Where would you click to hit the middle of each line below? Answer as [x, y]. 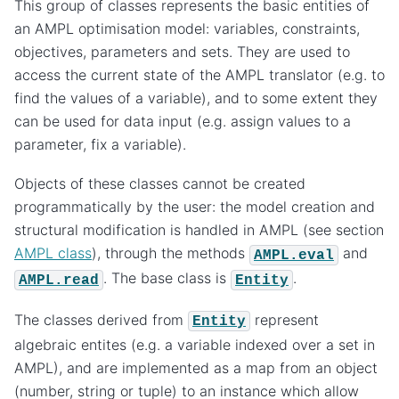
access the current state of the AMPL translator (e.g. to [199, 74]
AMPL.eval [294, 255]
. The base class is [167, 278]
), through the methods [171, 253]
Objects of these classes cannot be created [160, 184]
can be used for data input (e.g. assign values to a [183, 121]
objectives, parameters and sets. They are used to [182, 51]
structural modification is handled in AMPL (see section [199, 230]
